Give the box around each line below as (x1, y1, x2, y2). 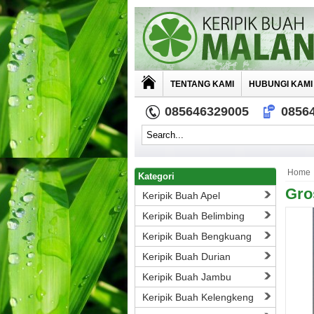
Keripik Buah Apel (142, 190, 220, 201)
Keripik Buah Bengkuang (142, 231, 252, 242)
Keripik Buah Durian (142, 251, 231, 262)
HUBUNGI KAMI (249, 79, 313, 89)
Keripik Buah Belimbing (142, 210, 245, 221)
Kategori (138, 171, 175, 182)
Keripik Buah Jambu (142, 271, 231, 282)
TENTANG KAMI (170, 79, 234, 89)
